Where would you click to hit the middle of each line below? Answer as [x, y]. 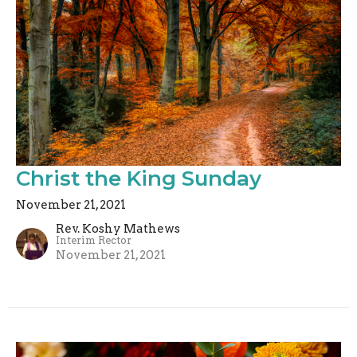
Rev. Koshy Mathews [118, 229]
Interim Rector [94, 241]
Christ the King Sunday [139, 179]
